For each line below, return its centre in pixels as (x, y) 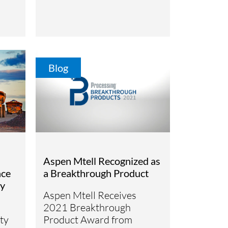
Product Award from (88, 219)
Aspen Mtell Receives (90, 195)
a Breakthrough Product (96, 173)
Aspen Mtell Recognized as (102, 161)
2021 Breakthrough (87, 207)
